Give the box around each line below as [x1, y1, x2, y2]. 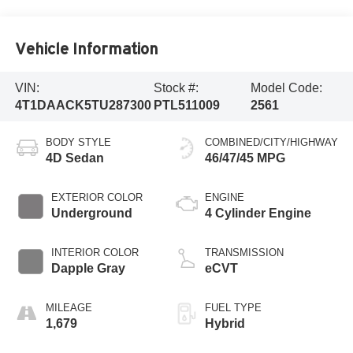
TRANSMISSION [205, 247, 284, 259]
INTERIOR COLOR [50, 247, 139, 259]
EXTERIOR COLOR [50, 191, 143, 204]
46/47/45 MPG [205, 151, 286, 165]
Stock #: [154, 80, 199, 95]
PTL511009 [154, 98, 221, 112]
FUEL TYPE [205, 302, 262, 314]
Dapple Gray [50, 262, 125, 276]
